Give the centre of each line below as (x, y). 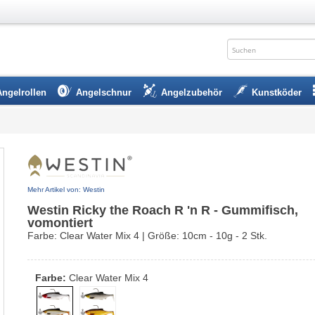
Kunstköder (277, 92)
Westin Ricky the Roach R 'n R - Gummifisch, (163, 210)
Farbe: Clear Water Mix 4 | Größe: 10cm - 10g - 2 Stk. (147, 236)
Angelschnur (104, 92)
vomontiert (60, 223)
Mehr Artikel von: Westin (66, 189)
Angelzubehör (192, 92)
